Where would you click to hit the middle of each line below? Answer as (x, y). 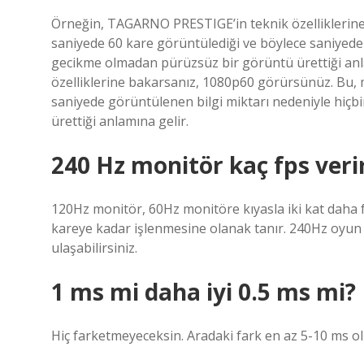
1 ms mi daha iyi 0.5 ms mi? (204, 292)
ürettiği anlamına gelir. (120, 121)
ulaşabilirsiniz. (94, 248)
